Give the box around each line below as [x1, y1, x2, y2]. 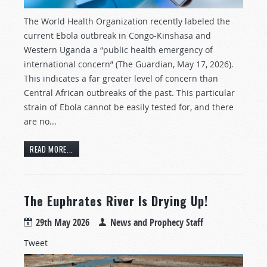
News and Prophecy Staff [110, 215, 203, 229]
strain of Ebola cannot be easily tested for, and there [24, 101, 234, 113]
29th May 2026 [36, 215, 89, 229]
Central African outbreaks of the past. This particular [24, 87, 235, 99]
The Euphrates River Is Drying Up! [24, 191, 208, 210]
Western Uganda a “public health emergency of [24, 44, 213, 56]
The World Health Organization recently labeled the [24, 15, 230, 27]
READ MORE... [30, 142, 73, 155]
